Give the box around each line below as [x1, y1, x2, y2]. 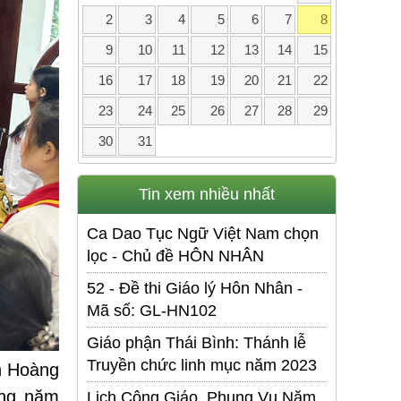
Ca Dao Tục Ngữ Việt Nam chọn [87, 225, 319, 243]
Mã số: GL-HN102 [87, 302, 217, 320]
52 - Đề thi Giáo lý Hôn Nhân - [87, 279, 303, 298]
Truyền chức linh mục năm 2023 [87, 356, 317, 375]
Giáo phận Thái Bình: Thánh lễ [87, 334, 306, 353]
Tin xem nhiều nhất [139, 185, 275, 204]
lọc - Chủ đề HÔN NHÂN [87, 247, 264, 266]
